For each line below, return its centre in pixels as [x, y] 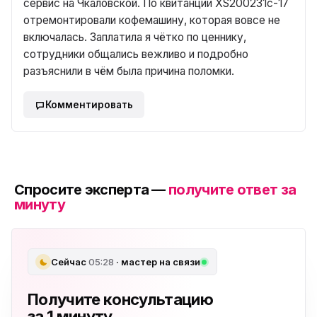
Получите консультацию [121, 300]
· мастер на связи [157, 262]
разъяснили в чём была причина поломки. [129, 71]
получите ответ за [232, 190]
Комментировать [89, 105]
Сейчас [70, 262]
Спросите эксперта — [92, 190]
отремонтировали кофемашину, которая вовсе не [152, 21]
